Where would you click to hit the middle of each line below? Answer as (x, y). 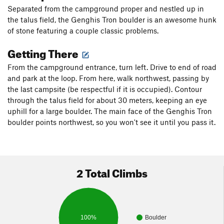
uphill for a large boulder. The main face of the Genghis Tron (110, 111)
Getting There (44, 52)
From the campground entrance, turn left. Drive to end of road (112, 67)
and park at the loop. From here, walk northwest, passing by (108, 78)
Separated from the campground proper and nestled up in (106, 9)
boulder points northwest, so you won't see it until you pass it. (111, 122)
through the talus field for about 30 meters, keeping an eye (107, 100)
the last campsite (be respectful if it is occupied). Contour (105, 89)
